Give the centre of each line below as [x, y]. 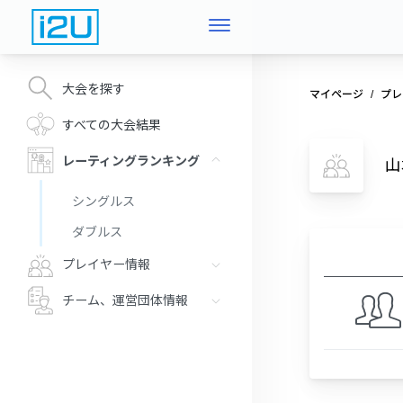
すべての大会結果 [112, 125]
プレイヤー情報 [106, 265]
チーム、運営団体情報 [125, 301]
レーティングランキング [131, 161]
